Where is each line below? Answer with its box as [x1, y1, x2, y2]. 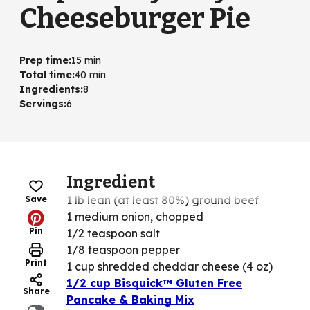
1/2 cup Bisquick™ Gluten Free [66, 276, 242, 291]
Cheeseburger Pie [19, 2, 250, 36]
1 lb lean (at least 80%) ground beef [66, 193, 259, 208]
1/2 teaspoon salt [66, 226, 160, 241]
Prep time [19, 54, 69, 67]
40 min [75, 69, 106, 82]
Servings [19, 98, 64, 111]
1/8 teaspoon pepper [66, 243, 180, 257]
